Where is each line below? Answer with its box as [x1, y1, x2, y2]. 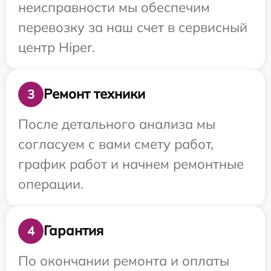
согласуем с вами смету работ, [18, 135, 214, 152]
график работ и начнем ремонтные [18, 155, 244, 172]
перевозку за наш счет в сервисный [18, 18, 247, 36]
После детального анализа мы [18, 115, 215, 132]
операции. [18, 175, 83, 192]
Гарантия [44, 222, 103, 240]
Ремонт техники [44, 85, 145, 103]
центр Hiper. [18, 38, 95, 56]
